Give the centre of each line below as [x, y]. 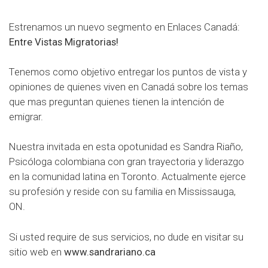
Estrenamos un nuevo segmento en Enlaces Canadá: [124, 27]
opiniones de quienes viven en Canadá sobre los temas [129, 87]
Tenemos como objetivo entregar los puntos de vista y [128, 72]
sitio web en [36, 252]
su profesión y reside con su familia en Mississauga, [122, 192]
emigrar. [26, 117]
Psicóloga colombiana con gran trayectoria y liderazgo [127, 162]
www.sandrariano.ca [110, 252]
